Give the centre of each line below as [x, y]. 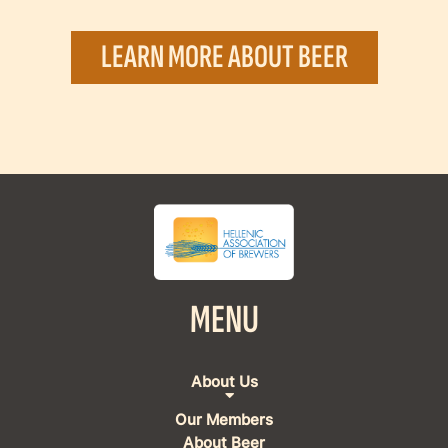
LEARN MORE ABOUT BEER [224, 57]
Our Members [224, 419]
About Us [224, 381]
